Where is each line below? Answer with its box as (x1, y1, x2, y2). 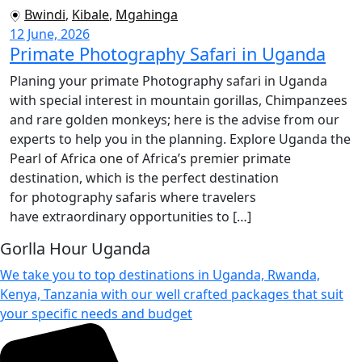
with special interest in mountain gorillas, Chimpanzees (10, 91, 347, 110)
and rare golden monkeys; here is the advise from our (10, 111, 339, 129)
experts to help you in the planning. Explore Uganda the (10, 130, 351, 149)
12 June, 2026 (10, 25, 90, 44)
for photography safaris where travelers (10, 188, 256, 207)
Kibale (72, 6, 109, 24)
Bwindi (24, 6, 65, 24)
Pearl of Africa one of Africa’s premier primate (10, 149, 291, 168)
